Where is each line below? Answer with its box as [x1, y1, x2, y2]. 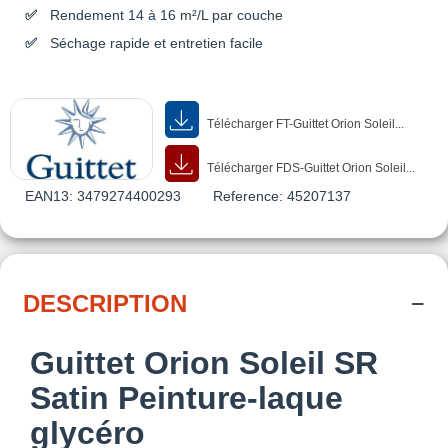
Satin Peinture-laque [30, 379, 343, 416]
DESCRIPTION [23, 289, 187, 317]
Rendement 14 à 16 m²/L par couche [50, 6, 283, 23]
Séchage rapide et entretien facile [50, 34, 263, 51]
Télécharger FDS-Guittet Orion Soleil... [204, 160, 416, 175]
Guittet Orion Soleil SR [30, 344, 378, 381]
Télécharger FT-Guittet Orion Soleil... [204, 116, 405, 131]
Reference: [213, 187, 283, 204]
